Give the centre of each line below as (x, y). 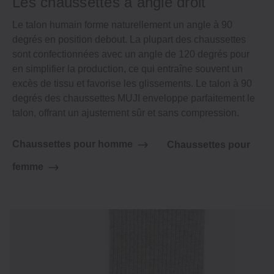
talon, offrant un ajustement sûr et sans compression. (126, 113)
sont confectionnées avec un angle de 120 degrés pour (131, 54)
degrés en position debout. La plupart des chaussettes (129, 40)
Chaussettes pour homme (72, 144)
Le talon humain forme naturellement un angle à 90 (122, 25)
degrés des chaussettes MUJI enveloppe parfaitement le (134, 98)
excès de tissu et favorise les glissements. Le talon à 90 (132, 84)
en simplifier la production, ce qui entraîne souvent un (128, 69)
